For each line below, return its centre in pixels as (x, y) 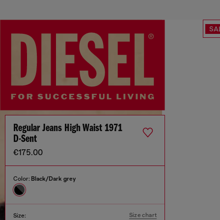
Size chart (143, 215)
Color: (22, 179)
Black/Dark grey (53, 179)
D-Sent (25, 139)
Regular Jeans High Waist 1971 (68, 128)
